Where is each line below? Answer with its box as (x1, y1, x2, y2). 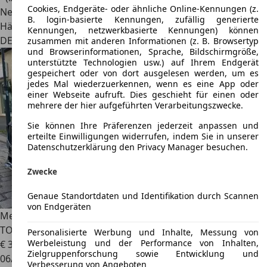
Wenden (42, 34, 79, 47)
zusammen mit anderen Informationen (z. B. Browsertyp (27, 35, 259, 47)
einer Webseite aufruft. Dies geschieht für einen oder (27, 89, 259, 101)
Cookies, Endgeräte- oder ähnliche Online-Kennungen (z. (27, 3, 259, 15)
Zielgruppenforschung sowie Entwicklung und (27, 247, 259, 259)
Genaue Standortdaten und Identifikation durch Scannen (27, 190, 259, 201)
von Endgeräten (27, 200, 91, 212)
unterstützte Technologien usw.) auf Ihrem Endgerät (27, 57, 259, 69)
